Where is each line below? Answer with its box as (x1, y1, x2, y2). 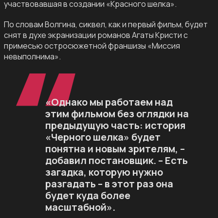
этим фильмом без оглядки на (45, 107, 189, 121)
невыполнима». (4, 51, 61, 62)
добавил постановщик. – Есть (45, 154, 188, 167)
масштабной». (45, 200, 115, 214)
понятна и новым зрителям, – (45, 142, 185, 156)
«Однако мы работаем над (45, 95, 173, 109)
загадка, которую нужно (45, 165, 163, 179)
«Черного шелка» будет (45, 130, 161, 144)
